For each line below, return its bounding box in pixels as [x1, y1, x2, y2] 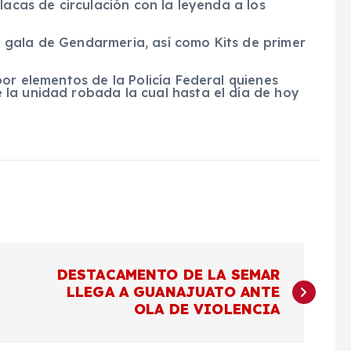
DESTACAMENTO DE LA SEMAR [56, 266, 280, 284]
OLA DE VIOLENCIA [134, 300, 280, 318]
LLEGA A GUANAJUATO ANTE [66, 283, 280, 301]
